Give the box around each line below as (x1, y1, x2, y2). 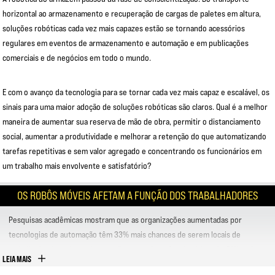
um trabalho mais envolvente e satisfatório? (2, 161, 151, 171)
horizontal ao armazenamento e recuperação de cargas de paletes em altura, (2, 9, 261, 18)
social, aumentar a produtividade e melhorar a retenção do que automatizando (2, 131, 266, 141)
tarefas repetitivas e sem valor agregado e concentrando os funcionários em (2, 146, 261, 156)
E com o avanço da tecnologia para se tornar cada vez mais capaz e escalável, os (2, 87, 269, 97)
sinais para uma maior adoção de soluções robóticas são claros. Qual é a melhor (2, 102, 268, 112)
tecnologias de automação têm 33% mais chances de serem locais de (9, 230, 241, 239)
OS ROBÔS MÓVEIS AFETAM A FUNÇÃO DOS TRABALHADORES (17, 189, 258, 202)
